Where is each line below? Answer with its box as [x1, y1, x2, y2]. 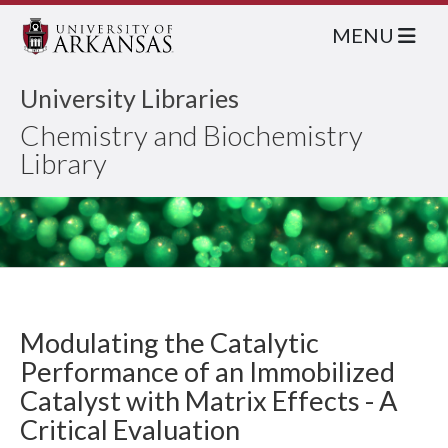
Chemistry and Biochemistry [20, 118, 363, 152]
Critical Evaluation [20, 413, 240, 446]
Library [20, 146, 107, 180]
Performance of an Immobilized [20, 355, 395, 388]
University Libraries [20, 83, 239, 113]
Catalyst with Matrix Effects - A [20, 384, 397, 417]
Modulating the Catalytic [20, 326, 319, 359]
